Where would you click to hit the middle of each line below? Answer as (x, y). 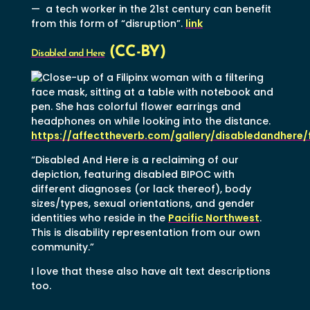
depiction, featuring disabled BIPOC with (133, 174)
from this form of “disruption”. (108, 23)
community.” (62, 247)
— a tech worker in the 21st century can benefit (151, 9)
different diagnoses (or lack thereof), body (141, 189)
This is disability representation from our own (145, 232)
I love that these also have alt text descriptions (151, 271)
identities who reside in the (99, 218)
